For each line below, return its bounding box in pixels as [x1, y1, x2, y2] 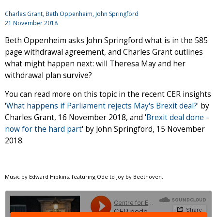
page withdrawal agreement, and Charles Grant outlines [5, 46, 203, 57]
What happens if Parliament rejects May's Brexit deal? [6, 100, 197, 111]
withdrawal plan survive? [5, 70, 92, 80]
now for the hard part [5, 124, 82, 134]
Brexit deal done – [146, 112, 210, 123]
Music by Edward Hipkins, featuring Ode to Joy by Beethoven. [5, 172, 163, 180]
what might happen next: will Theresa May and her [5, 58, 186, 69]
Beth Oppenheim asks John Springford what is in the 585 [5, 35, 208, 46]
